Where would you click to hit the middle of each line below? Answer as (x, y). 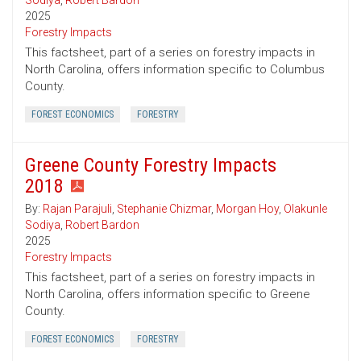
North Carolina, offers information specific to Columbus (175, 70)
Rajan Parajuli (77, 209)
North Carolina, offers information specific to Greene (168, 295)
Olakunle (305, 209)
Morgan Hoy (247, 209)
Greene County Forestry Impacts (151, 166)
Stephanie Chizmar (164, 209)
